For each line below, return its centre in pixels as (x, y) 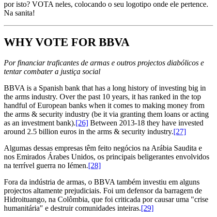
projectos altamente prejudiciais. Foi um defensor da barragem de (103, 190)
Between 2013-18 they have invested (146, 123)
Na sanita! (19, 13)
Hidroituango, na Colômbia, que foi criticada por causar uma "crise (106, 199)
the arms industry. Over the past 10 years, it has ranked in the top (102, 96)
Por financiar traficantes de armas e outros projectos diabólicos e (104, 62)
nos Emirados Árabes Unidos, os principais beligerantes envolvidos (107, 156)
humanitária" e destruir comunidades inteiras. (72, 208)
